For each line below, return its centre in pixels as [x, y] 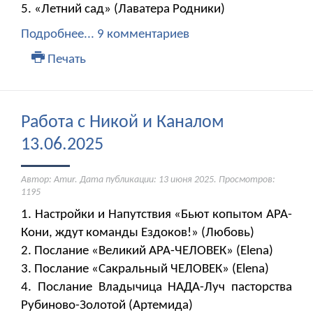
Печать [65, 60]
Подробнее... [58, 35]
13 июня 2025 [186, 180]
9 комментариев [143, 35]
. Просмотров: [245, 180]
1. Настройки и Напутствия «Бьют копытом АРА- [156, 215]
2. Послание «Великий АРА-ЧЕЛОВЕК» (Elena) [147, 252]
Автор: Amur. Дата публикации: [90, 180]
